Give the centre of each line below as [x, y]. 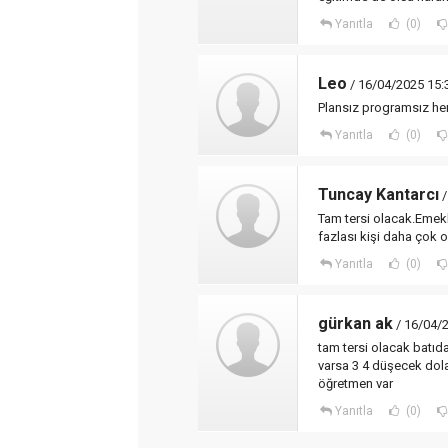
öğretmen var [355, 383]
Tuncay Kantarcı [378, 194]
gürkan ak [355, 323]
